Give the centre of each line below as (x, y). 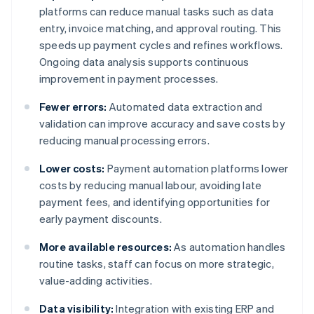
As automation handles (229, 247)
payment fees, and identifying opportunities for (155, 202)
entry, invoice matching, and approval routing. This (161, 28)
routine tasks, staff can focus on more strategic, (157, 264)
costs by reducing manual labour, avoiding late (151, 185)
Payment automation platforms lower (197, 169)
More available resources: (105, 247)
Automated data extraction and (185, 107)
